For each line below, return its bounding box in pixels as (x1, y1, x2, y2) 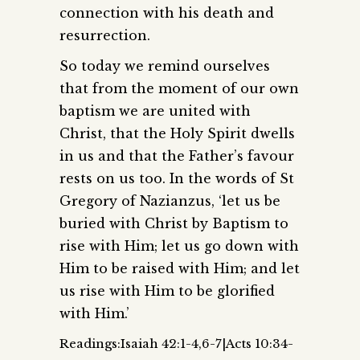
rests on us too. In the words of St (59, 170, 294, 186)
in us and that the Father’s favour (59, 147, 294, 164)
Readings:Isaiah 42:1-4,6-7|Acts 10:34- (59, 335, 293, 351)
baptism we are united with (59, 102, 251, 119)
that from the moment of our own (59, 80, 299, 96)
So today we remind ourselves (59, 57, 270, 74)
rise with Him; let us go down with (59, 237, 299, 254)
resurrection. (59, 27, 150, 43)
